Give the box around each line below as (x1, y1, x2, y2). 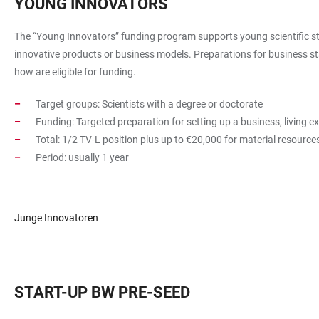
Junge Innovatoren (14, 212, 98, 224)
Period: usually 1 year (36, 152, 129, 163)
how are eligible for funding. (14, 66, 136, 78)
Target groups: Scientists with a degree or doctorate (36, 98, 263, 110)
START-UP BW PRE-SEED (14, 283, 190, 301)
